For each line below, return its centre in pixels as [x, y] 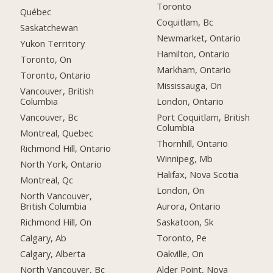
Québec [36, 12]
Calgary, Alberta [53, 253]
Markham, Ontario [194, 69]
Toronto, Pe [182, 237]
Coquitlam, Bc [185, 22]
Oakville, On [180, 253]
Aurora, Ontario [189, 206]
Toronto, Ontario [56, 75]
